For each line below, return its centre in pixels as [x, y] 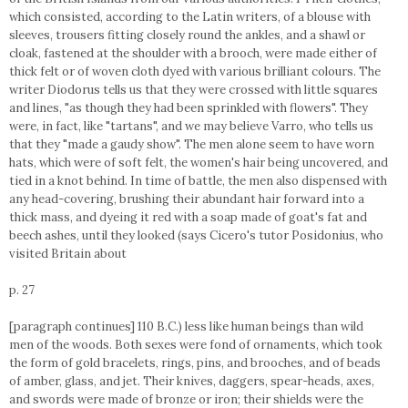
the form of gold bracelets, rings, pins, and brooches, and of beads [195, 363]
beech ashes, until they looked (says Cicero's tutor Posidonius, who [196, 235]
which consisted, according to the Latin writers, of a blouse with [190, 17]
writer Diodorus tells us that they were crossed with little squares [194, 90]
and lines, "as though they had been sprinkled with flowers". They [189, 108]
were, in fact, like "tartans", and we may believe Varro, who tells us [191, 126]
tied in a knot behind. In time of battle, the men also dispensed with [198, 181]
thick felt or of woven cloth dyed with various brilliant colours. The [195, 71]
